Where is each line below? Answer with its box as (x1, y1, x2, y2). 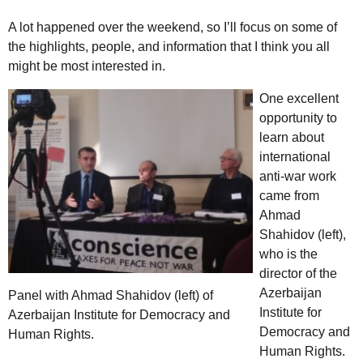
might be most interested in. (8, 59, 165, 74)
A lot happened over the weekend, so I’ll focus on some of (8, 20, 337, 35)
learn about (259, 130, 324, 145)
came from (259, 189, 319, 203)
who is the (259, 247, 318, 262)
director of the (259, 267, 337, 281)
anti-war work (259, 169, 336, 184)
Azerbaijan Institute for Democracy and (8, 307, 230, 322)
